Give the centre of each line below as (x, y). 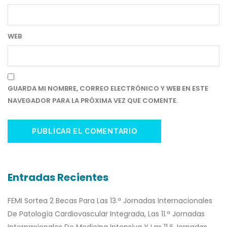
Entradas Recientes (58, 178)
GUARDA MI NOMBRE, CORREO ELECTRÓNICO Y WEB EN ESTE (108, 89)
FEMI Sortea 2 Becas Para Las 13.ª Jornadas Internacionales (110, 201)
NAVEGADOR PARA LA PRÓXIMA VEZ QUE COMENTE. (93, 101)
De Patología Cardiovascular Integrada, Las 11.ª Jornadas (106, 214)
